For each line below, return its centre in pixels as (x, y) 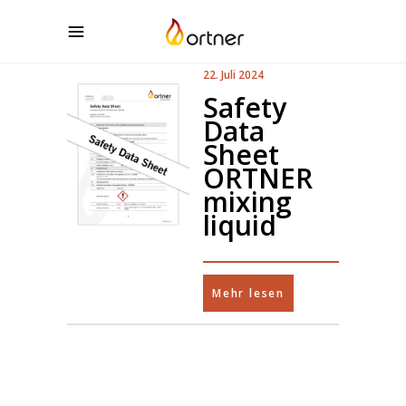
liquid (240, 225)
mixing (247, 202)
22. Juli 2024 (233, 75)
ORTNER (258, 178)
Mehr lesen (248, 293)
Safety (245, 107)
